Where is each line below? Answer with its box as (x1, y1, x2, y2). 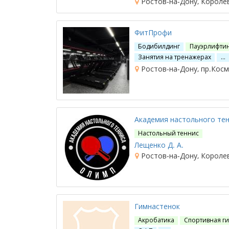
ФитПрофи (134, 28, 172, 37)
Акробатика (138, 216, 175, 224)
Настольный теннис (138, 129, 199, 138)
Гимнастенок (134, 201, 180, 211)
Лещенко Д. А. (134, 140, 184, 150)
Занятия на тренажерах (138, 53, 212, 61)
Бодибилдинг (138, 42, 180, 51)
